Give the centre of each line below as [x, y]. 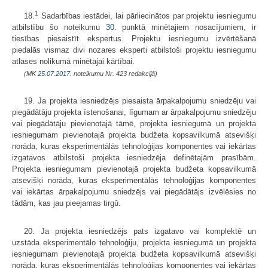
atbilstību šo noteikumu [59, 27]
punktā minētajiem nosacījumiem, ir [186, 27]
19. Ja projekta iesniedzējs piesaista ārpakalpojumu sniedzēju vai [140, 100]
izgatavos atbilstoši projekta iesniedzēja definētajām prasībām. [134, 157]
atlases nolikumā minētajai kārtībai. [73, 61]
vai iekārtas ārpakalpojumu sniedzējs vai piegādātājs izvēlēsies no [134, 191]
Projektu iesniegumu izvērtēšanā [190, 38]
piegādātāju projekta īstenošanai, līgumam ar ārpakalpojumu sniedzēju [134, 112]
